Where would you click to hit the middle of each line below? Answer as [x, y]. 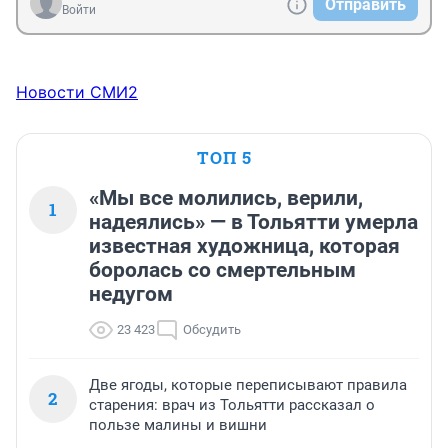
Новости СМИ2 [77, 92]
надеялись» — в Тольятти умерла [253, 222]
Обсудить [212, 330]
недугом [131, 294]
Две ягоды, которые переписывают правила [248, 385]
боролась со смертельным [222, 270]
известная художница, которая [244, 246]
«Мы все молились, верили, [226, 198]
